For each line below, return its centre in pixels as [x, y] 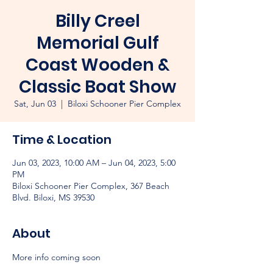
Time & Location [62, 140]
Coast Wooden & [97, 65]
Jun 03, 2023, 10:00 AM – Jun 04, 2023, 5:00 [94, 163]
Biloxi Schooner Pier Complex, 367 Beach [91, 186]
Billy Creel [97, 21]
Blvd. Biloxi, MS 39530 [53, 197]
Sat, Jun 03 [35, 104]
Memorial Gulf [97, 43]
